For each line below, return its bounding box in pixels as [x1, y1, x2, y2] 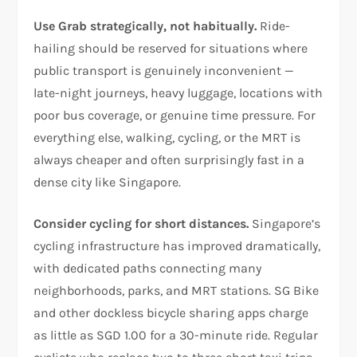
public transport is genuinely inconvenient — [33, 62, 295, 78]
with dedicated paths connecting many [33, 260, 262, 276]
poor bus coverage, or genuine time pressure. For [33, 107, 316, 123]
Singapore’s [249, 215, 321, 231]
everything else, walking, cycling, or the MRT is [33, 129, 301, 145]
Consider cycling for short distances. [33, 215, 249, 231]
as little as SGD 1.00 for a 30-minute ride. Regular [33, 327, 319, 343]
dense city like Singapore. [33, 174, 182, 190]
